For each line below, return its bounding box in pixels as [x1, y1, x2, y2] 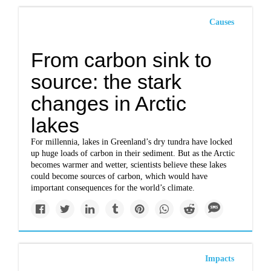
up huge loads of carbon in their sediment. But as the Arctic [31, 149, 235, 158]
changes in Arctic [31, 92, 187, 115]
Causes [209, 18, 234, 27]
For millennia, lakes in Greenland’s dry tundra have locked [31, 137, 233, 146]
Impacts [204, 254, 234, 263]
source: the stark [31, 70, 182, 93]
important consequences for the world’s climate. [31, 183, 195, 192]
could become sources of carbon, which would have [31, 172, 208, 181]
